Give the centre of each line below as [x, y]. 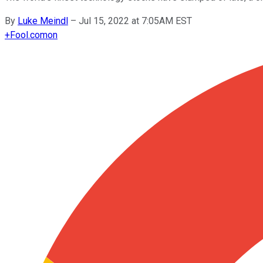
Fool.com [29, 35]
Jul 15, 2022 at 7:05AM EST [135, 21]
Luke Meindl [43, 21]
